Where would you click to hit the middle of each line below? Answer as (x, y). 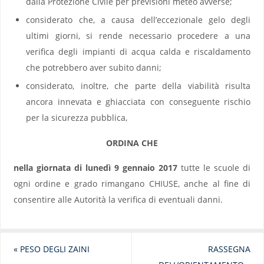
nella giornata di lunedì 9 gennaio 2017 (95, 167)
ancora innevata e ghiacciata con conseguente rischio (138, 101)
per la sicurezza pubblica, (77, 117)
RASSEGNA (230, 249)
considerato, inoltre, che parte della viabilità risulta (138, 85)
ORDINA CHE (132, 143)
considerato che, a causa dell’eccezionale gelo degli (138, 19)
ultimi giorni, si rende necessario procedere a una (138, 35)
